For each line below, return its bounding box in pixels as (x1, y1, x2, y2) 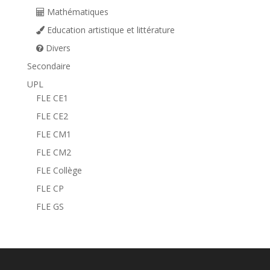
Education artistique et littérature (44, 24, 175, 36)
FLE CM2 (36, 146, 71, 159)
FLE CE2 (36, 110, 68, 122)
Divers (43, 42, 71, 54)
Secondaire (27, 60, 71, 72)
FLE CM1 (36, 128, 71, 140)
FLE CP (36, 183, 64, 195)
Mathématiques (44, 6, 108, 18)
